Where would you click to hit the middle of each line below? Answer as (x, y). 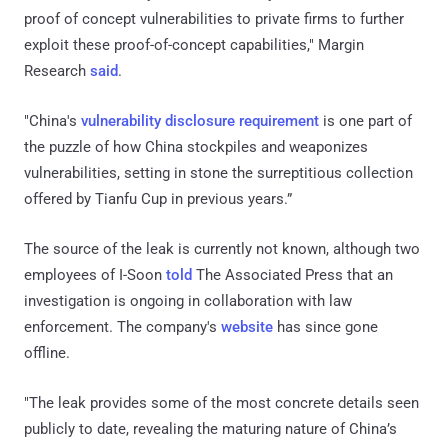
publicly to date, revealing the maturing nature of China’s (210, 429)
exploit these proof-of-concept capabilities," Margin (194, 45)
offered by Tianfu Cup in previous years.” (158, 199)
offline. (47, 353)
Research (57, 71)
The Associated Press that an (292, 275)
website (247, 327)
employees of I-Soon (95, 275)
